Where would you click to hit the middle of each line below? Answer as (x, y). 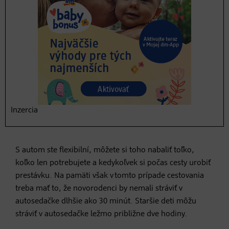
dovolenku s (67, 68)
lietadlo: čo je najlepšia (114, 25)
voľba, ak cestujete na (108, 46)
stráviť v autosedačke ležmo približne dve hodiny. (101, 214)
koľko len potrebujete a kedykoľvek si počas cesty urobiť (113, 163)
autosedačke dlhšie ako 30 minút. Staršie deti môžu (106, 201)
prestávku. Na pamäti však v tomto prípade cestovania (110, 176)
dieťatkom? (66, 89)
